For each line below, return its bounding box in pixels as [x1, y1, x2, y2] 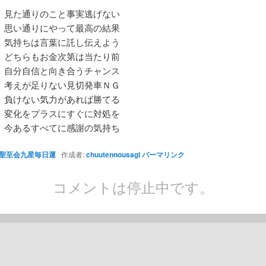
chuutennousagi [85, 149, 140, 160]
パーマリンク [141, 149, 185, 160]
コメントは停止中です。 [52, 176, 214, 198]
